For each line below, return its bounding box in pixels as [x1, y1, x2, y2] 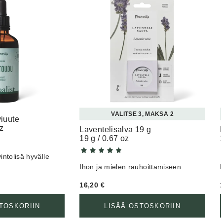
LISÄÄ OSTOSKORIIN [104, 202, 181, 210]
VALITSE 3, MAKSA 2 [111, 110, 174, 118]
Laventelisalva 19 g [79, 125, 151, 134]
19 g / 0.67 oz [79, 134, 129, 143]
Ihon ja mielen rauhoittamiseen [79, 163, 182, 171]
